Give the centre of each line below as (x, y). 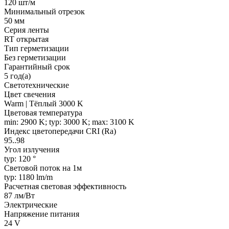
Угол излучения (32, 149)
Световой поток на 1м (43, 168)
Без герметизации (35, 57)
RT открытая (26, 39)
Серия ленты (27, 30)
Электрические (31, 204)
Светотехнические (37, 85)
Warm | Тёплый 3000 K (44, 103)
